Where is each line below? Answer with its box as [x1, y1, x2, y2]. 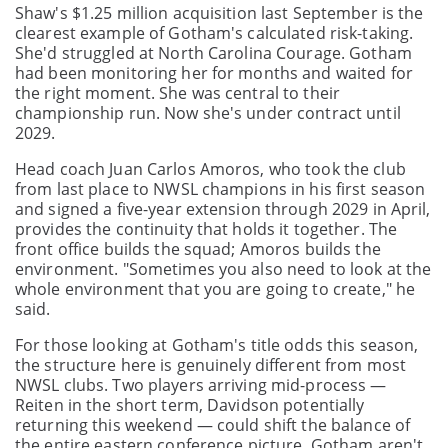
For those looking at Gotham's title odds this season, [15, 333, 419, 356]
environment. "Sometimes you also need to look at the [15, 257, 432, 280]
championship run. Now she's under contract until [15, 101, 401, 124]
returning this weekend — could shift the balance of [15, 413, 411, 436]
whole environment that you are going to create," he [15, 277, 416, 300]
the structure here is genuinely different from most [15, 353, 407, 376]
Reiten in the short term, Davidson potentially [15, 393, 365, 416]
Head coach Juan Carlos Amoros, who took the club [15, 157, 406, 180]
